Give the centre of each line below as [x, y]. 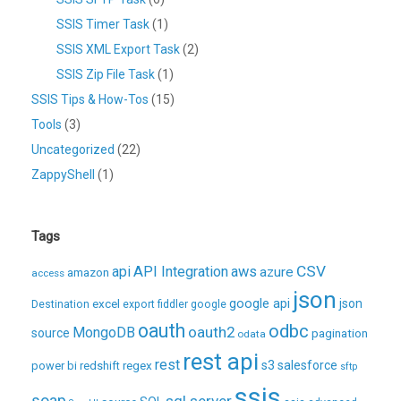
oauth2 [211, 333]
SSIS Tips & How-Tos [90, 100]
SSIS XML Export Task [118, 50]
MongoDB [104, 333]
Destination [60, 305]
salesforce [307, 366]
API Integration [181, 272]
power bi [54, 366]
